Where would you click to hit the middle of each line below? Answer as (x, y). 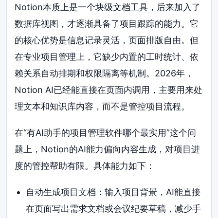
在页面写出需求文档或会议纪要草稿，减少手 (113, 208)
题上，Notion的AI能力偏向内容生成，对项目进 (108, 149)
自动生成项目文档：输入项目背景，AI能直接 (113, 192)
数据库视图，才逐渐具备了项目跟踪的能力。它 (107, 24)
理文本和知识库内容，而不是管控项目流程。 (102, 107)
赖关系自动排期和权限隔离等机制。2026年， (104, 73)
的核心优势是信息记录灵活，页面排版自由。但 (107, 40)
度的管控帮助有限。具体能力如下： (85, 165)
